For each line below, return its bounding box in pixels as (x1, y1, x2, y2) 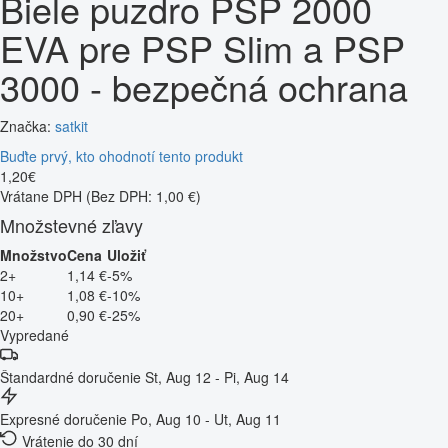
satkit (55, 115, 88, 136)
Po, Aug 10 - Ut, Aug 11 (131, 408, 281, 429)
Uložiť (107, 244, 146, 265)
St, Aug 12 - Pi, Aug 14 (145, 366, 289, 387)
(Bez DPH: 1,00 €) (86, 185, 201, 206)
